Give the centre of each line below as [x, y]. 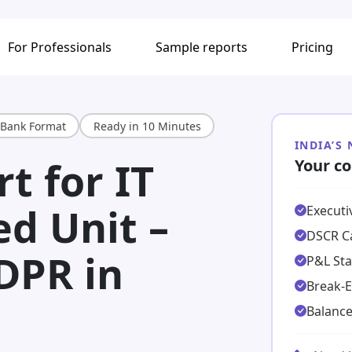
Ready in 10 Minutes [147, 126]
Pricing [313, 47]
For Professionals [60, 47]
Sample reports [202, 47]
